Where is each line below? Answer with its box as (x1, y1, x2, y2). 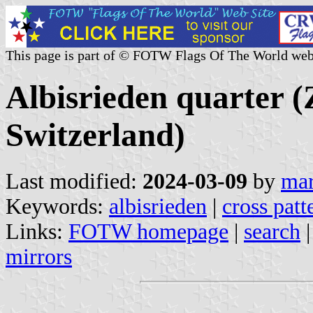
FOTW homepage (68, 219, 228, 244)
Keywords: (6, 194, 109, 219)
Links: (6, 219, 68, 244)
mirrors (6, 244, 72, 269)
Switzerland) (6, 117, 185, 154)
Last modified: (6, 168, 143, 194)
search (244, 219, 300, 244)
